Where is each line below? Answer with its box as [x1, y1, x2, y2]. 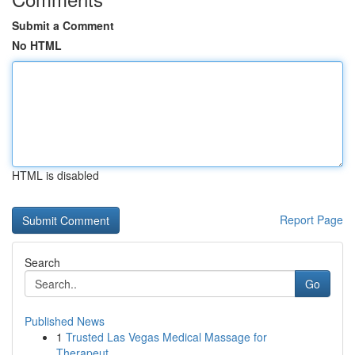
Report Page [280, 212, 343, 227]
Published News [25, 313, 105, 329]
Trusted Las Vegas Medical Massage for [66, 329, 267, 345]
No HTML [12, 37, 62, 53]
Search [25, 254, 60, 270]
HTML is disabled [12, 167, 99, 183]
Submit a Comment [12, 17, 114, 33]
